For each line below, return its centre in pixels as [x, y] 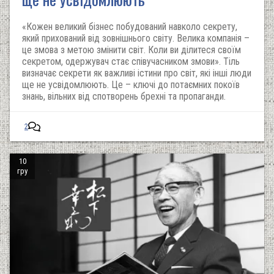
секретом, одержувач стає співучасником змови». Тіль [131, 61]
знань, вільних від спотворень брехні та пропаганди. [124, 96]
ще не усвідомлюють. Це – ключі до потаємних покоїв [131, 85]
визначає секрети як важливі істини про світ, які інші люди [137, 73]
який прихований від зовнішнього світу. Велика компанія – [136, 38]
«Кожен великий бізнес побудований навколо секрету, [130, 27]
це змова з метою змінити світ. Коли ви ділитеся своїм [131, 50]
